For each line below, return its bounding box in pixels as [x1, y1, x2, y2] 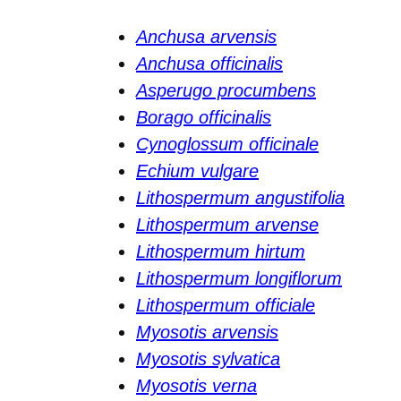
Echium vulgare [136, 160, 259, 181]
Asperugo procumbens [136, 80, 316, 100]
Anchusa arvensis [136, 26, 277, 47]
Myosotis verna [136, 375, 257, 396]
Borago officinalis [136, 107, 271, 127]
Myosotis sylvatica [136, 348, 280, 369]
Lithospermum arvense [136, 214, 319, 235]
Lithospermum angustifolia [136, 187, 345, 208]
